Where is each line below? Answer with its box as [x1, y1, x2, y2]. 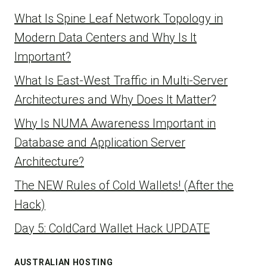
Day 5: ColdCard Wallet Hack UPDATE [14, 221, 210, 235]
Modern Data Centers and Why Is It [14, 30, 197, 45]
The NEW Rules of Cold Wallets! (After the [14, 178, 234, 193]
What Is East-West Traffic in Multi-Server [14, 73, 228, 88]
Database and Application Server [14, 135, 185, 150]
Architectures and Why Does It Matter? [14, 92, 216, 107]
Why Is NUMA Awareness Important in [14, 116, 216, 131]
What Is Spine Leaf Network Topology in [14, 11, 223, 26]
